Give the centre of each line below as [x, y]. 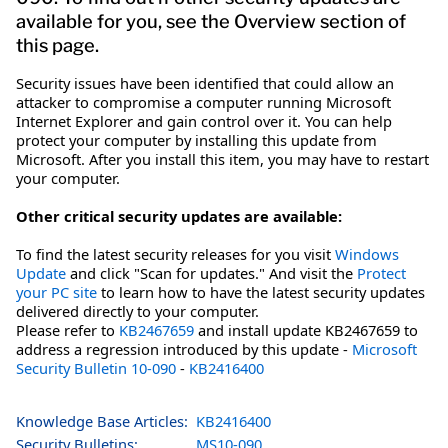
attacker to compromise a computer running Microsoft [203, 101]
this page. [57, 45]
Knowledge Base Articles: [102, 420]
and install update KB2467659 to [306, 329]
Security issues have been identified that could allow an [205, 82]
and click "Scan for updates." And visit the [211, 272]
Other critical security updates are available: [179, 215]
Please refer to [67, 329]
